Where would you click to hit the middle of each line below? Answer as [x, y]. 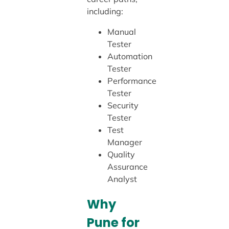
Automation [130, 56]
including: [105, 11]
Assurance [127, 167]
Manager [124, 142]
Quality [121, 155]
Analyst [122, 179]
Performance [132, 81]
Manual [121, 32]
